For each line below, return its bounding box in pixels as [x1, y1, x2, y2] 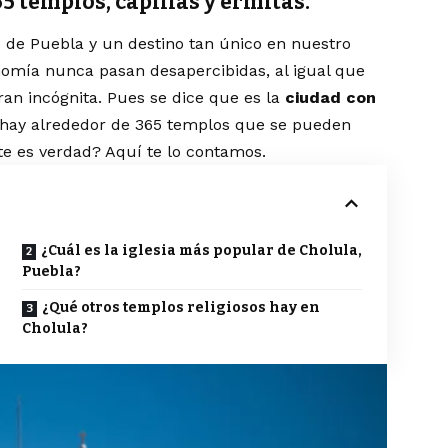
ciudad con [285, 88, 377, 108]
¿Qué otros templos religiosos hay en [42, 299, 321, 317]
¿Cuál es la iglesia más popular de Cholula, [41, 242, 363, 260]
